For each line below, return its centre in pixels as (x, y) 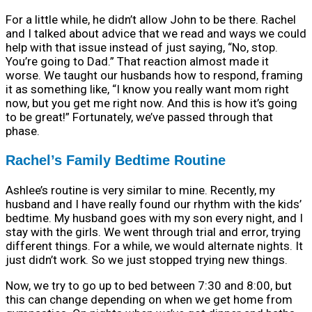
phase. (23, 131)
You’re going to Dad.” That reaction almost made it (137, 62)
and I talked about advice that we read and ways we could (156, 34)
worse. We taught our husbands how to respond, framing (154, 76)
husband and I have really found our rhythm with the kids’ (154, 204)
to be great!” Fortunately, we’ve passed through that (139, 117)
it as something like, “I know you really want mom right (147, 89)
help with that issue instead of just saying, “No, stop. (142, 48)
